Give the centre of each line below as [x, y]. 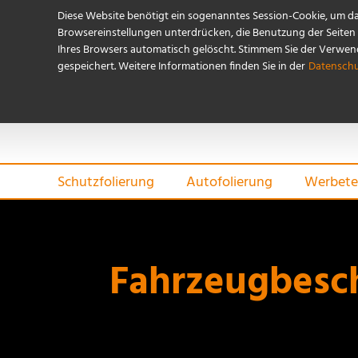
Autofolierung [229, 183]
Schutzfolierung [106, 183]
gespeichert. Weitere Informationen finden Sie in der [181, 67]
